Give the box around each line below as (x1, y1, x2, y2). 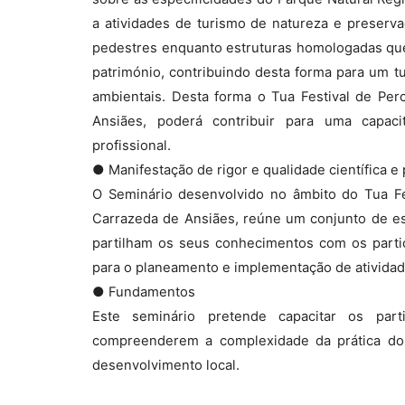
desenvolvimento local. (92, 357, 240, 373)
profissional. (92, 137, 171, 154)
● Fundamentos (92, 284, 195, 300)
